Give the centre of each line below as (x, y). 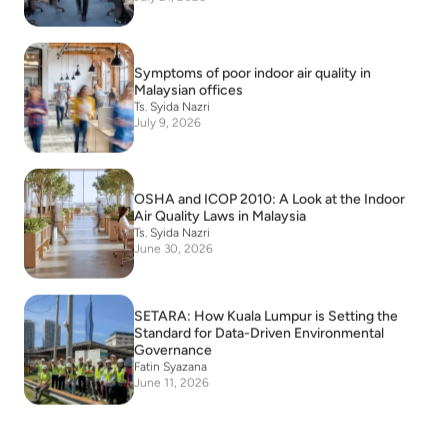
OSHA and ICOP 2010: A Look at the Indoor (269, 198)
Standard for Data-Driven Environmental (259, 333)
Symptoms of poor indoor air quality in (252, 72)
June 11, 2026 (171, 382)
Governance (173, 350)
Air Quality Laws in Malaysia (220, 215)
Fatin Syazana (170, 366)
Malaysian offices (188, 89)
